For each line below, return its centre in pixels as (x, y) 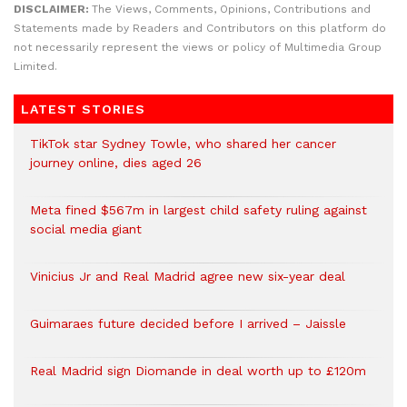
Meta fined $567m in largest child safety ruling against (199, 210)
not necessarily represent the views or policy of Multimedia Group (198, 47)
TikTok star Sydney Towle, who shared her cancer (183, 144)
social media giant (86, 229)
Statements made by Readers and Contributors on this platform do (200, 28)
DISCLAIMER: (53, 9)
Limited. (35, 66)
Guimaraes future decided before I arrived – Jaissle (188, 323)
